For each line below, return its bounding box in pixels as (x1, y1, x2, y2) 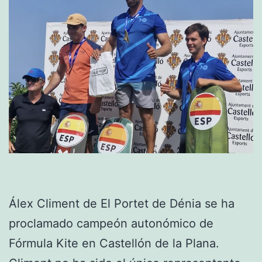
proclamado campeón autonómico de (9, 216, 213, 231)
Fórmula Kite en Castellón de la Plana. (9, 236, 219, 251)
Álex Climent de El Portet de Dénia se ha (9, 196, 235, 211)
